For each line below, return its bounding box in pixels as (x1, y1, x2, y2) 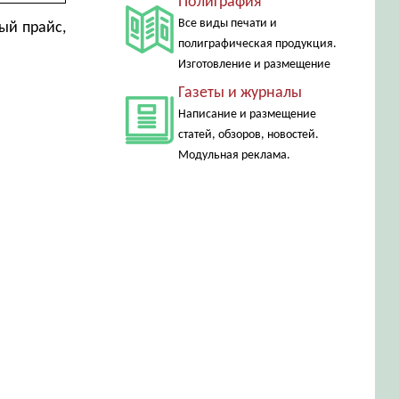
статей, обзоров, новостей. (177, 128, 319, 142)
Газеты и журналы (177, 85, 302, 102)
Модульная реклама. (177, 149, 290, 162)
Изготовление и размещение (177, 58, 330, 71)
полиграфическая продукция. (177, 37, 337, 51)
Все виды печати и (177, 17, 277, 30)
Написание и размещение (177, 108, 316, 121)
